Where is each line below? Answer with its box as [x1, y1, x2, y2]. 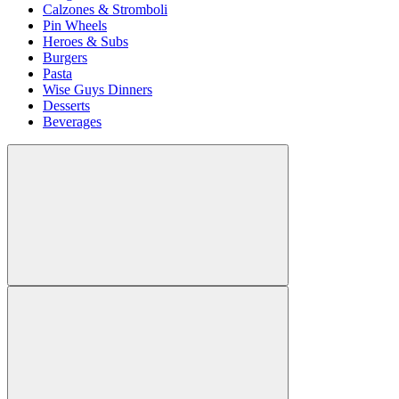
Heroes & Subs [43, 34, 128, 50]
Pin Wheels [43, 18, 107, 34]
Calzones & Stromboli [43, 2, 167, 18]
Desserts [43, 98, 90, 114]
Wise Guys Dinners [43, 82, 152, 98]
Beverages [43, 114, 102, 130]
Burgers [43, 50, 87, 66]
